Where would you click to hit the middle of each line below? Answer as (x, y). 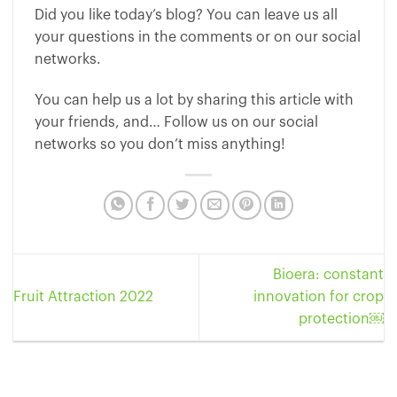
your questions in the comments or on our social (198, 37)
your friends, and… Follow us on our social (176, 122)
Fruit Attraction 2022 (83, 296)
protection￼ (341, 319)
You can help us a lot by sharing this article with (194, 100)
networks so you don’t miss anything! (160, 144)
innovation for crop (319, 296)
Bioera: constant (328, 274)
